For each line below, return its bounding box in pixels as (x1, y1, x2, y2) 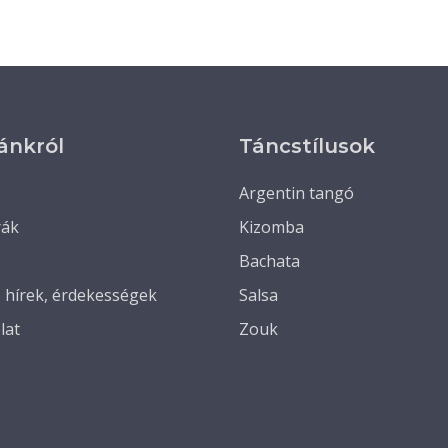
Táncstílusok (239, 134, 375, 158)
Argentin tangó (239, 182, 354, 204)
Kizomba (239, 216, 304, 238)
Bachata (239, 250, 300, 272)
